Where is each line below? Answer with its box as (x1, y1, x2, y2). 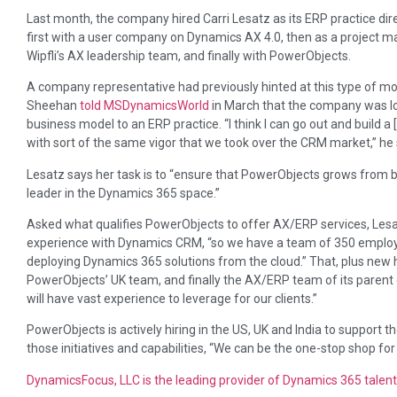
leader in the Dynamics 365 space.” (27, 185, 220, 200)
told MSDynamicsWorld (80, 98, 209, 113)
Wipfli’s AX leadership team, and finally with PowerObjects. (27, 48, 351, 63)
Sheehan (27, 98, 80, 113)
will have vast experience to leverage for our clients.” (27, 291, 317, 306)
